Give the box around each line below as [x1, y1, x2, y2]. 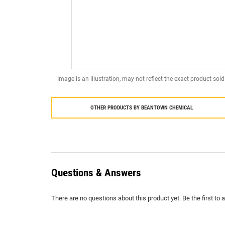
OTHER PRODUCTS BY [90, 104, 141, 111]
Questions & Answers [51, 166, 141, 179]
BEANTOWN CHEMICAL [141, 104, 193, 111]
